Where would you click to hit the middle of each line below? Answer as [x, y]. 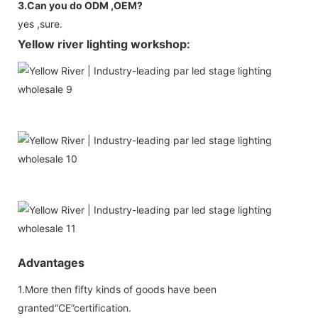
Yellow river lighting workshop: [104, 44]
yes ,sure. [40, 23]
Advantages [51, 262]
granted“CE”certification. [75, 307]
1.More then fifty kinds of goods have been [117, 289]
